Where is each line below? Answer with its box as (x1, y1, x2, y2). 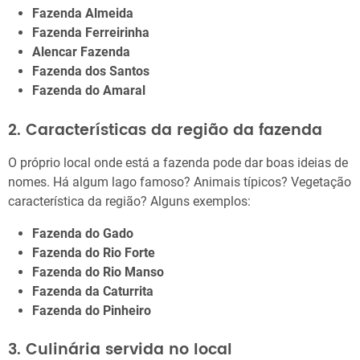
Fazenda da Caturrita (32, 283, 153, 299)
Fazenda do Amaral (32, 83, 145, 98)
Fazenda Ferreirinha (32, 25, 149, 40)
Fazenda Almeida (32, 6, 133, 21)
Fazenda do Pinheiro (32, 302, 151, 318)
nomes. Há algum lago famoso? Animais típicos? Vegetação (8, 174, 351, 190)
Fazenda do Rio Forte (32, 244, 155, 260)
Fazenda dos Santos (32, 63, 149, 79)
